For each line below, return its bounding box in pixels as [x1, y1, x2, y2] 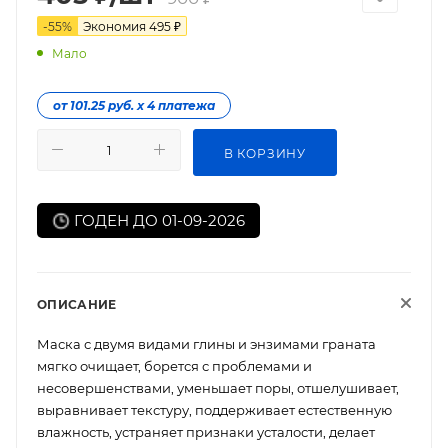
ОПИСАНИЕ [37, 296, 117, 312]
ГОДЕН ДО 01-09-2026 [70, 210, 245, 230]
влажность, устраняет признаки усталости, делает [37, 423, 375, 440]
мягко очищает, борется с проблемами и [37, 357, 312, 374]
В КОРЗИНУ [223, 145, 307, 161]
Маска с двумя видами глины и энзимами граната [37, 335, 376, 352]
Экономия [83, 19, 149, 34]
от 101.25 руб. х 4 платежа [53, 97, 215, 113]
